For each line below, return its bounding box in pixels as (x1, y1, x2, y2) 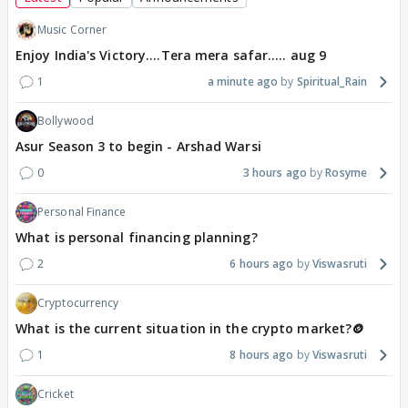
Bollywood (37, 113, 94, 129)
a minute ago (207, 74, 279, 90)
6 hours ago (229, 256, 294, 272)
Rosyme (325, 165, 367, 181)
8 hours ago (229, 347, 294, 363)
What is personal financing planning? (15, 229, 258, 247)
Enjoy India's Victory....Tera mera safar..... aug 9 (15, 46, 327, 65)
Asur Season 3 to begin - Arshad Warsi (15, 138, 261, 156)
